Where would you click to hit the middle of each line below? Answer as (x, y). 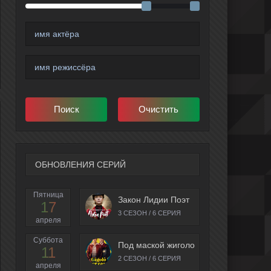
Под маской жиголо (156, 245)
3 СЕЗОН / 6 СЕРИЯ (149, 213)
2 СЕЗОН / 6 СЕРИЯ (149, 259)
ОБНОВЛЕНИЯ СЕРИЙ (80, 165)
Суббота (48, 240)
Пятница (48, 195)
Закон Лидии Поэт (154, 200)
